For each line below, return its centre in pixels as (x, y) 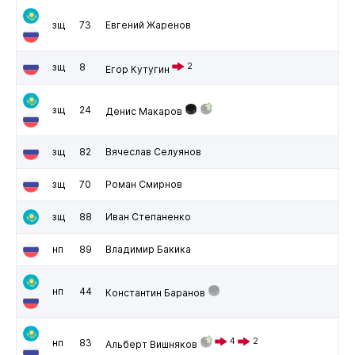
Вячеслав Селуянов (153, 151)
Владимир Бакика (148, 249)
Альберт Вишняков (151, 344)
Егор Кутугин (137, 69)
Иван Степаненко (148, 216)
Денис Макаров (143, 111)
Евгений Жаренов (148, 25)
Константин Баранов (155, 292)
